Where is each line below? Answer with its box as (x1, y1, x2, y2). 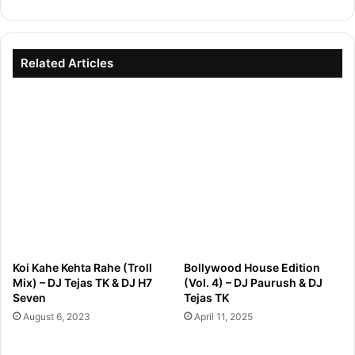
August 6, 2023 (23, 311, 90, 323)
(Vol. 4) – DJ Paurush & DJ (184, 276, 323, 290)
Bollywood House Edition (184, 261, 320, 275)
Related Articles (21, 55, 113, 71)
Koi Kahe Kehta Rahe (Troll (13, 261, 152, 275)
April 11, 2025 (194, 311, 253, 323)
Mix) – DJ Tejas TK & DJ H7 (13, 276, 152, 290)
